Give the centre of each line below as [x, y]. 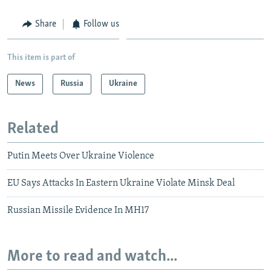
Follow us [101, 24]
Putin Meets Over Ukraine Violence [81, 156]
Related [33, 129]
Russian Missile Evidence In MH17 [78, 210]
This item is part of [41, 58]
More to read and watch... [92, 256]
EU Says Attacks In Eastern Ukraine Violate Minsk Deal [121, 183]
